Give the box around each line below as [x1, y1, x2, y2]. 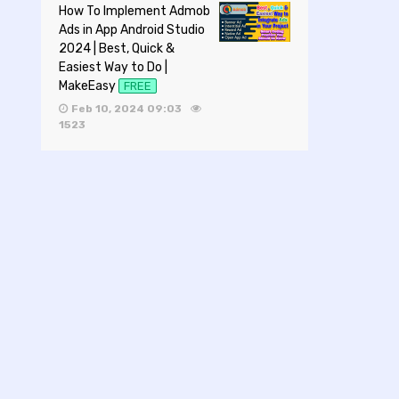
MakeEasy [59, 78, 116, 94]
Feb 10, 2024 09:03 [70, 102, 184, 115]
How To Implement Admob [59, 4, 210, 20]
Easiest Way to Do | [59, 60, 167, 76]
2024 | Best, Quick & [59, 41, 175, 57]
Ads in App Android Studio [59, 22, 205, 38]
